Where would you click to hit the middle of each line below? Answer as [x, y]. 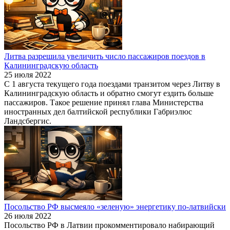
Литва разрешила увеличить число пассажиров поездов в [105, 56]
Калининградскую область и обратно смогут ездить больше [109, 93]
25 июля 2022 [28, 74]
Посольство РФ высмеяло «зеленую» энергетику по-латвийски [115, 206]
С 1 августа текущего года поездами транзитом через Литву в [112, 84]
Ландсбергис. [30, 121]
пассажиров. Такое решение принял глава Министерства [104, 102]
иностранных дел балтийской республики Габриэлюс [98, 111]
